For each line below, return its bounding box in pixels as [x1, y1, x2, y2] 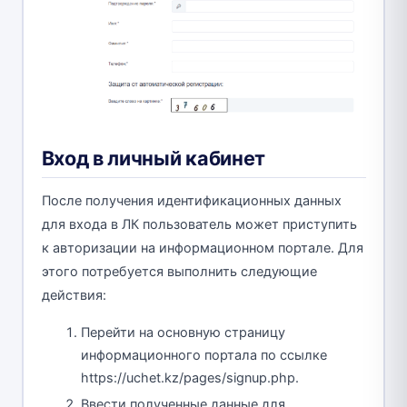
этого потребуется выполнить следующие [41, 263, 317, 281]
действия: [41, 287, 106, 304]
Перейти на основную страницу [81, 324, 285, 342]
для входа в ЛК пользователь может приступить [41, 216, 357, 233]
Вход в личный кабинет [41, 146, 266, 171]
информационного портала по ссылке [81, 347, 327, 364]
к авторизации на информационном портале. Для [41, 240, 363, 257]
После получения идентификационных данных [41, 193, 342, 210]
